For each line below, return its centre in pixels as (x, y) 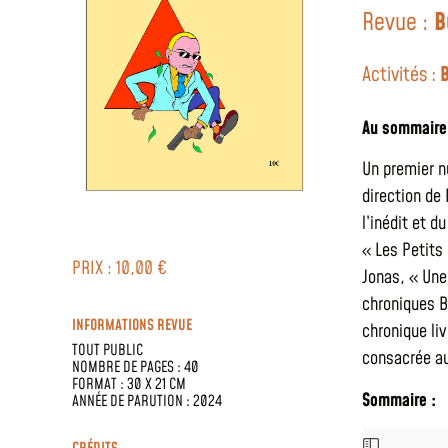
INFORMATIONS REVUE (132, 325)
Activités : (401, 75)
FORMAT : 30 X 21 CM (129, 384)
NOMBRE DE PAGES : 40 (135, 367)
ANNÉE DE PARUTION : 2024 (147, 401)
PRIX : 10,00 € (119, 268)
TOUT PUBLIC (107, 350)
